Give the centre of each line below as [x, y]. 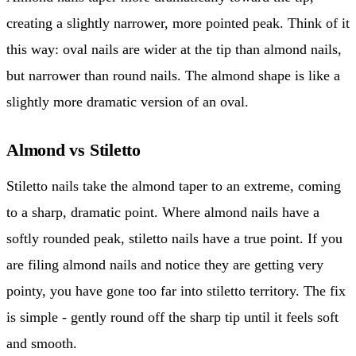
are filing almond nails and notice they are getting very [165, 265]
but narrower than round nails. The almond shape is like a [173, 76]
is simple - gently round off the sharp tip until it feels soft [172, 317]
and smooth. [42, 344]
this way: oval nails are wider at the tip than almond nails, [174, 50]
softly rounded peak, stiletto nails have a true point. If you [174, 239]
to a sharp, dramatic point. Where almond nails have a [163, 213]
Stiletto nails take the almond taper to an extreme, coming [174, 186]
